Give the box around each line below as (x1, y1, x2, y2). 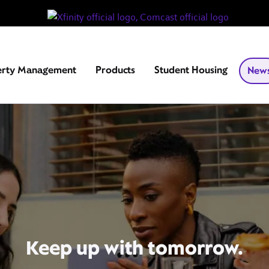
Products (95, 64, 136, 76)
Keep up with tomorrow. (25, 235, 244, 260)
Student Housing (154, 64, 228, 76)
